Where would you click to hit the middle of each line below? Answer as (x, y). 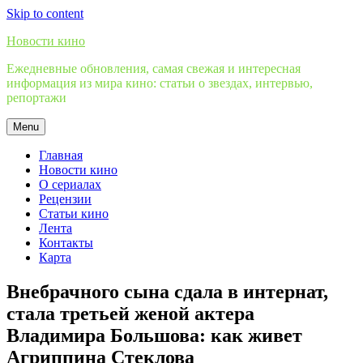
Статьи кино (74, 214)
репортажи (36, 98)
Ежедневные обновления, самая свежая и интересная (154, 68)
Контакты (66, 243)
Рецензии (65, 199)
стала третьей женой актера (130, 313)
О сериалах (70, 184)
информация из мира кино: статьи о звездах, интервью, (160, 83)
